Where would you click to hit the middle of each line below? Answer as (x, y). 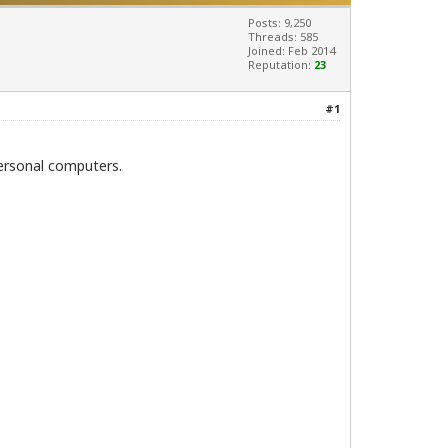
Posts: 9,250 (279, 23)
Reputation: (281, 65)
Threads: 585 (283, 37)
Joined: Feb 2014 (291, 51)
